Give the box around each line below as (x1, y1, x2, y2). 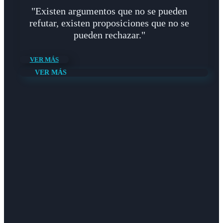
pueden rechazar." (73, 29, 145, 40)
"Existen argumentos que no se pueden (31, 5, 188, 16)
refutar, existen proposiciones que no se (29, 17, 190, 28)
